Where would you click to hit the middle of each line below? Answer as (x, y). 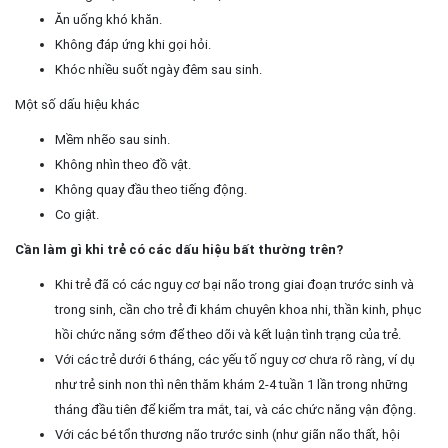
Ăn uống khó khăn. (108, 19)
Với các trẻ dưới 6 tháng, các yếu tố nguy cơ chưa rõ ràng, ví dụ (235, 359)
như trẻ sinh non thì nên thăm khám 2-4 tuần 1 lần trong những (231, 384)
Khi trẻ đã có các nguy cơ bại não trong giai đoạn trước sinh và (234, 284)
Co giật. (77, 214)
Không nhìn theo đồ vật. (123, 164)
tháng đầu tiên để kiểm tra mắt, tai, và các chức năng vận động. (235, 409)
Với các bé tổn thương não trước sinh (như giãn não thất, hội (227, 434)
